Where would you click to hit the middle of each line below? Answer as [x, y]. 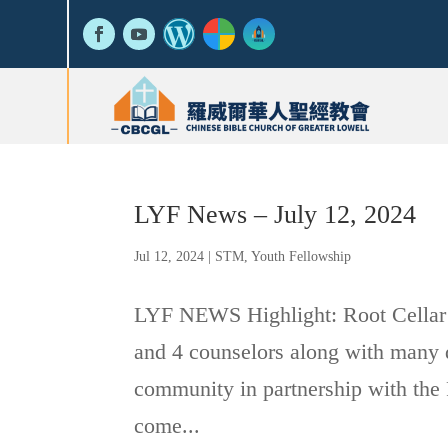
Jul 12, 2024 [169, 256]
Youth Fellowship [301, 256]
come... [167, 425]
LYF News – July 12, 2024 [275, 214]
